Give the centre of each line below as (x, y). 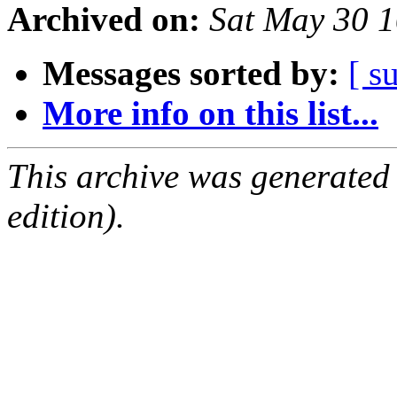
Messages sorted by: (191, 74)
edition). (66, 216)
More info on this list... (210, 113)
